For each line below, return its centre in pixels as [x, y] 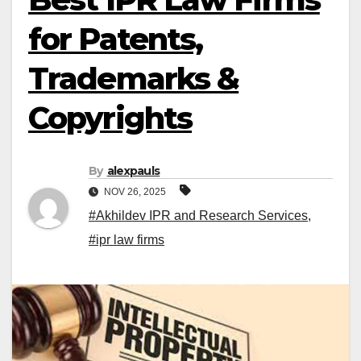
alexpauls [133, 171]
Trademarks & [134, 79]
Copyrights [110, 118]
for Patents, [116, 39]
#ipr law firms [127, 240]
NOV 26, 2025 [135, 192]
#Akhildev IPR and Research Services [198, 216]
